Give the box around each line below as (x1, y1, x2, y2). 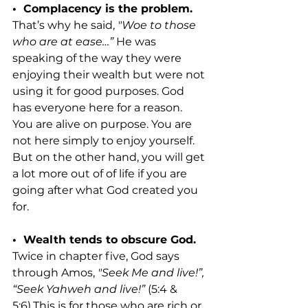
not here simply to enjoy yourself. (12, 134, 197, 148)
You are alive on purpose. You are (12, 118, 195, 131)
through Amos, (12, 266, 95, 280)
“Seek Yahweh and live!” (12, 283, 145, 296)
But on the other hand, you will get (12, 151, 208, 164)
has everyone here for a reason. (12, 101, 185, 115)
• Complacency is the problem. (12, 2, 196, 16)
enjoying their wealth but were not (12, 68, 208, 82)
